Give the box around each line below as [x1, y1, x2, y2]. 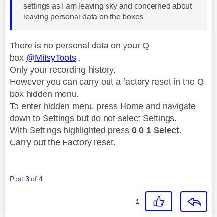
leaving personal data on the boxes [23, 12, 145, 21]
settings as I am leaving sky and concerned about [23, 1, 192, 10]
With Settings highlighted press [10, 125, 132, 135]
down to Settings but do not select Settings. [10, 113, 177, 123]
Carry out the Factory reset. [10, 137, 116, 147]
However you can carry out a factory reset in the [10, 77, 197, 87]
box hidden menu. [10, 89, 81, 99]
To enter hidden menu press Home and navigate [10, 101, 196, 111]
